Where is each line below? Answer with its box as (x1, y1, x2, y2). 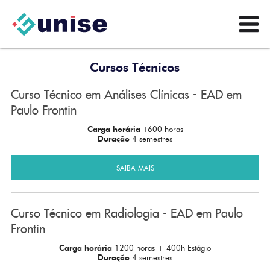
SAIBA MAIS (116, 163, 154, 172)
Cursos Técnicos (90, 60, 180, 75)
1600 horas (142, 124, 183, 134)
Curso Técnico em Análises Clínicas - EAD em (10, 87, 242, 102)
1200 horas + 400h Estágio (115, 243, 211, 253)
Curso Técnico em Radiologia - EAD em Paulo (10, 206, 243, 221)
